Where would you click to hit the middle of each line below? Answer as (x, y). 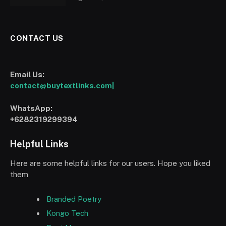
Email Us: (27, 74)
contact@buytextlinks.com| (62, 85)
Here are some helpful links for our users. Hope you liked (110, 163)
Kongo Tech (67, 213)
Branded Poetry (74, 199)
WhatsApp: (31, 108)
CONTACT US (37, 38)
